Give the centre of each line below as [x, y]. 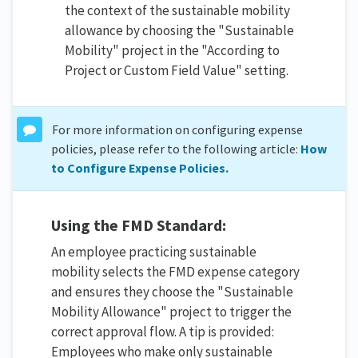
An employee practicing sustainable [154, 252]
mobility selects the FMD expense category [175, 272]
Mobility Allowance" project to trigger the [171, 312]
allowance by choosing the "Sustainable [179, 31]
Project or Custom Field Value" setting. [177, 71]
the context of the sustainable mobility [177, 11]
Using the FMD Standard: [139, 225]
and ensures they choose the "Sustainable [172, 292]
